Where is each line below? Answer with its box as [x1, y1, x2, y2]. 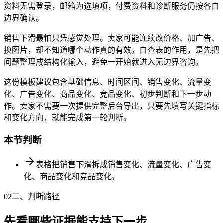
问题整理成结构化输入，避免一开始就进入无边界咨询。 [4, 58, 203, 67]
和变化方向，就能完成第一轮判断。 [4, 113, 131, 122]
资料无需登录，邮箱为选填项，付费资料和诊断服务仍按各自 [4, 2, 219, 11]
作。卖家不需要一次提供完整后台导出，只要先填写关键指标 [4, 102, 219, 111]
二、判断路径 [12, 192, 60, 201]
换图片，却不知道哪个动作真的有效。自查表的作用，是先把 [4, 46, 219, 55]
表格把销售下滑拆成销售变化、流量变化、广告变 [36, 160, 211, 169]
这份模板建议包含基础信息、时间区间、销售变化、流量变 [4, 78, 211, 87]
